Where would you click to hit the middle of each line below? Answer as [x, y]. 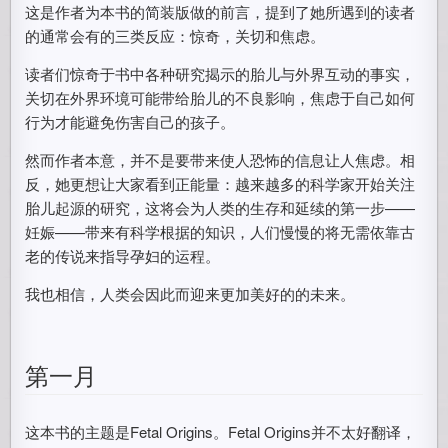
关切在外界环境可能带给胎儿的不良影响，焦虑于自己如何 [220, 97]
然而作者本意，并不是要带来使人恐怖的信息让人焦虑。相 [220, 159]
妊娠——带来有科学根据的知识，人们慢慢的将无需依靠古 [220, 231]
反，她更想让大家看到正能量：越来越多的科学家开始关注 [220, 183]
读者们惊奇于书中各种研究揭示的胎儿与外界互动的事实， [220, 73]
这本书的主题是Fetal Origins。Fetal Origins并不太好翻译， [221, 431]
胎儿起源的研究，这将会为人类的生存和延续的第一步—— [220, 207]
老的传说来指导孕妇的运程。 [123, 255]
